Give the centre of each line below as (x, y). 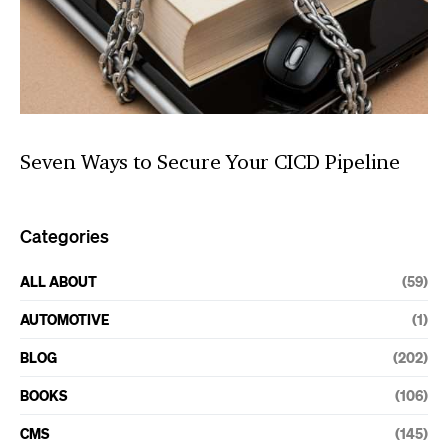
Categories (64, 236)
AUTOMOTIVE (64, 319)
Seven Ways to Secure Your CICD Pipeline (210, 162)
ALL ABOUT (58, 281)
